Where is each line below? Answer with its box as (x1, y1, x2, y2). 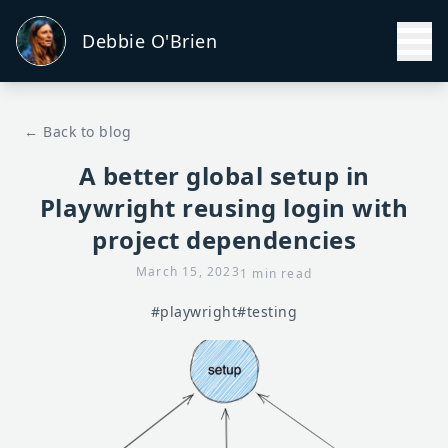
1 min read (239, 265, 312, 282)
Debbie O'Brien (82, 29, 217, 53)
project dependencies (92, 223, 356, 256)
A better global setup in (78, 159, 370, 192)
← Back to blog (24, 122, 131, 141)
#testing (237, 302, 298, 321)
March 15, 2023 (136, 263, 240, 280)
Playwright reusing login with (39, 191, 409, 224)
